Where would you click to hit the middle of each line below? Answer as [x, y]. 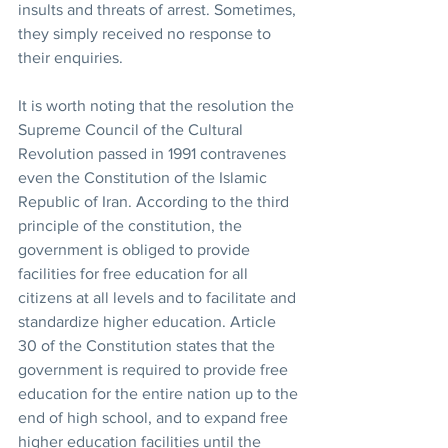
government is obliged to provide [136, 249]
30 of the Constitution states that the [148, 345]
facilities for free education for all [135, 273]
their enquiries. [70, 57]
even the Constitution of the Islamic [144, 177]
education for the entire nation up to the [160, 393]
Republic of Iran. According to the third [155, 201]
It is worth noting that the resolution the [158, 105]
